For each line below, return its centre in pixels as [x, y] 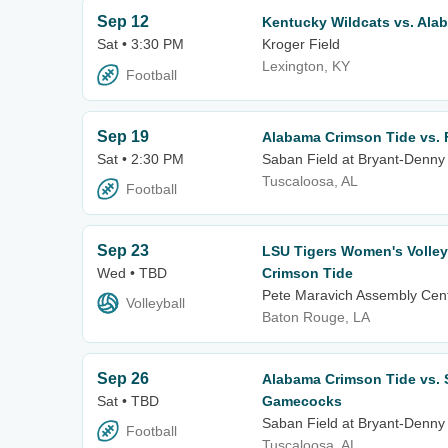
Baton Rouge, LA [316, 316]
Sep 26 [123, 378]
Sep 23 [123, 250]
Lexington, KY [306, 66]
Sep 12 [123, 22]
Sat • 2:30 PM [140, 158]
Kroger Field [301, 44]
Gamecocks [302, 400]
